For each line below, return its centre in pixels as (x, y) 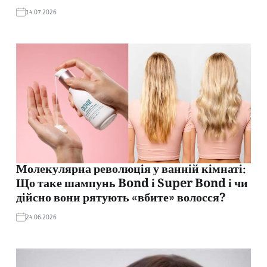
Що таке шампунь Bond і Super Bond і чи (132, 184)
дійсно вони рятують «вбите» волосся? (121, 199)
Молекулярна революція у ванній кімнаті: (131, 170)
